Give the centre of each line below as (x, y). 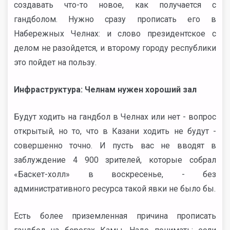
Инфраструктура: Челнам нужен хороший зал (105, 90)
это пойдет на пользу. (55, 62)
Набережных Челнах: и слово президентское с (115, 34)
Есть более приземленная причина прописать (115, 216)
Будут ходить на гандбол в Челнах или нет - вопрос (115, 117)
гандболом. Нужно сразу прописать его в (115, 19)
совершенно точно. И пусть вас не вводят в (115, 146)
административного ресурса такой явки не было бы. (115, 189)
